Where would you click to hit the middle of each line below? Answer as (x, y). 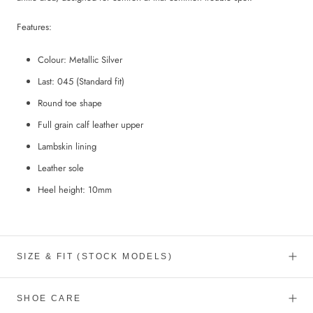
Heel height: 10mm (75, 189)
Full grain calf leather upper (90, 124)
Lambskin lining (67, 146)
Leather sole (61, 168)
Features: (34, 27)
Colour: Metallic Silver (80, 59)
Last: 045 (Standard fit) (81, 81)
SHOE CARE (49, 298)
